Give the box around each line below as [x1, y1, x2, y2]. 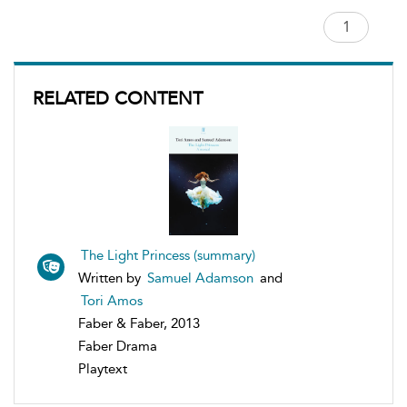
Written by [78, 269, 144, 286]
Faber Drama [78, 337, 157, 354]
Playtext [78, 360, 127, 377]
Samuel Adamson [147, 269, 253, 286]
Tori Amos [81, 292, 143, 309]
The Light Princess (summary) [81, 246, 255, 263]
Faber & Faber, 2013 [78, 314, 200, 332]
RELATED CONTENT [33, 86, 203, 109]
